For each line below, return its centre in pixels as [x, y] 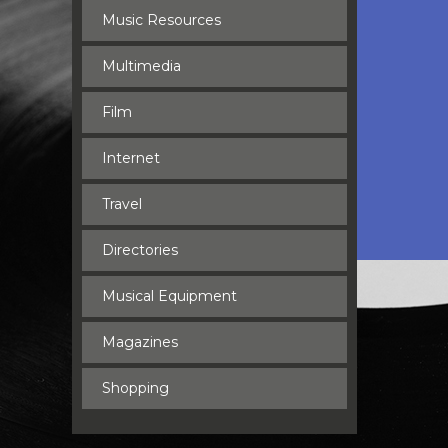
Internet [131, 158]
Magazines [140, 342]
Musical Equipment [169, 296]
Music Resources [161, 20]
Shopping [135, 388]
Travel [122, 204]
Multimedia [141, 66]
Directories [140, 250]
